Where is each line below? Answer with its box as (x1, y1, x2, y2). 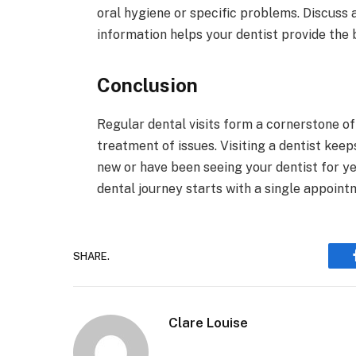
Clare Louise (168, 315, 248, 331)
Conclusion (96, 74, 198, 97)
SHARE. (73, 250, 110, 262)
